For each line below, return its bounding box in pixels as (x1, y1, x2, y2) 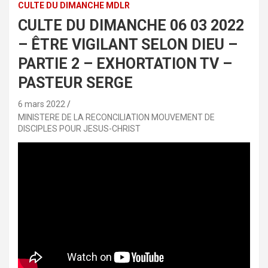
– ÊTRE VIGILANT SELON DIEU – (18, 36, 237, 54)
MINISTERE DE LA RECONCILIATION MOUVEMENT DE (18, 112, 215, 123)
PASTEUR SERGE (18, 74, 133, 92)
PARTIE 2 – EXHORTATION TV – (18, 55, 232, 73)
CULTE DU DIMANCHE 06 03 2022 (18, 17, 244, 35)
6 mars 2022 (18, 99, 65, 109)
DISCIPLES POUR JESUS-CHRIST (18, 124, 141, 134)
